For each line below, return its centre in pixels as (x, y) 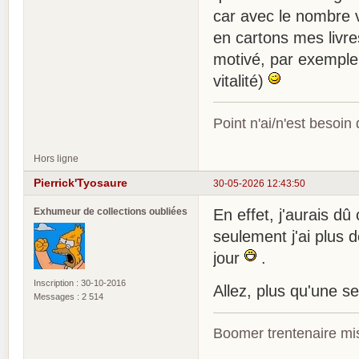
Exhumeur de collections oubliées (111, 212)
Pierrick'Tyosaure (81, 182)
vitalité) (241, 81)
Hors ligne (56, 158)
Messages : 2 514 (69, 297)
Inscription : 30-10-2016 (80, 283)
